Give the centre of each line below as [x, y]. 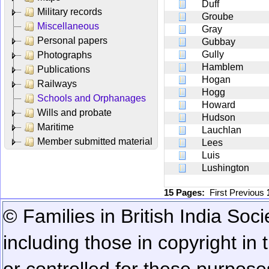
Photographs [65, 55]
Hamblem [222, 67]
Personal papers [72, 40]
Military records [70, 11]
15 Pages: [187, 192]
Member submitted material [95, 141]
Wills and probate [74, 112]
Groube [218, 16]
